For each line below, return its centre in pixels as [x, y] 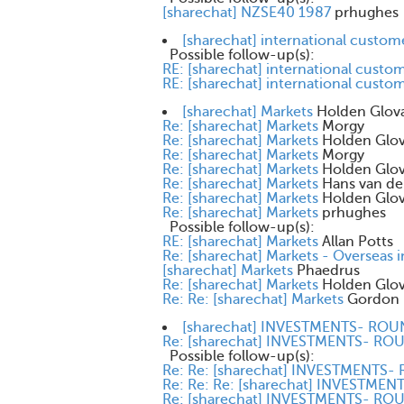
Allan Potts [358, 242]
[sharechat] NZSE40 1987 [247, 13]
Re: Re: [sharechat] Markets [253, 299]
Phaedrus [328, 271]
